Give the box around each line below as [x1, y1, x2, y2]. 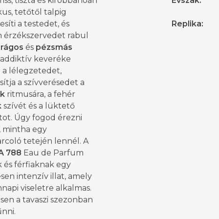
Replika [172, 19, 201, 29]
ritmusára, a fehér [5, 89, 75, 99]
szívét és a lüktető [1, 101, 75, 111]
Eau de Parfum [22, 148, 84, 158]
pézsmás [36, 43, 72, 52]
